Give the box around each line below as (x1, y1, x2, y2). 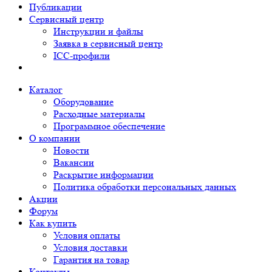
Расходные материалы (53, 108, 145, 120)
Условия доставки (53, 242, 127, 253)
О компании (29, 132, 80, 144)
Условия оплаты (53, 229, 120, 241)
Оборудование (53, 96, 114, 107)
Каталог (29, 84, 63, 95)
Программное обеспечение (53, 120, 165, 132)
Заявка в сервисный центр (53, 38, 163, 49)
